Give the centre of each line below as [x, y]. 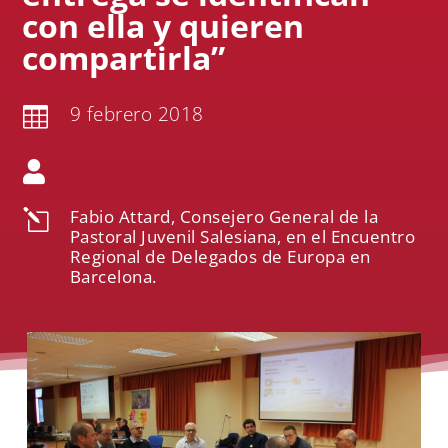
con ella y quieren [163, 25]
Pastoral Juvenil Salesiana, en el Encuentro [242, 236]
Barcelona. [113, 276]
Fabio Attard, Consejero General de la [223, 216]
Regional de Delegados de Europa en [220, 256]
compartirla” [124, 57]
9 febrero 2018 [136, 114]
